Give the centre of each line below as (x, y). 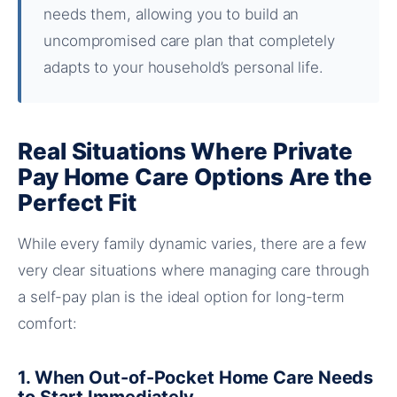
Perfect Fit (77, 202)
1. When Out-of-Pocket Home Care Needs (196, 378)
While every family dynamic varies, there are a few (192, 244)
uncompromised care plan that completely (190, 41)
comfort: (48, 323)
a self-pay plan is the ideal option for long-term (182, 297)
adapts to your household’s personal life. (183, 67)
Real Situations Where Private (186, 151)
